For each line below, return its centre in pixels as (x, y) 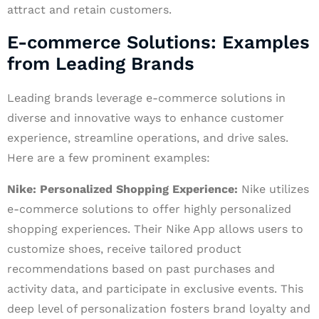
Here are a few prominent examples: (109, 158)
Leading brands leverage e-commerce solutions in (146, 98)
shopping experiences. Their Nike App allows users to (155, 229)
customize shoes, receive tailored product (124, 249)
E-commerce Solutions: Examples (158, 42)
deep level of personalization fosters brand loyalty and (159, 309)
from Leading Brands (101, 63)
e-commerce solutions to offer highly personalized (149, 209)
